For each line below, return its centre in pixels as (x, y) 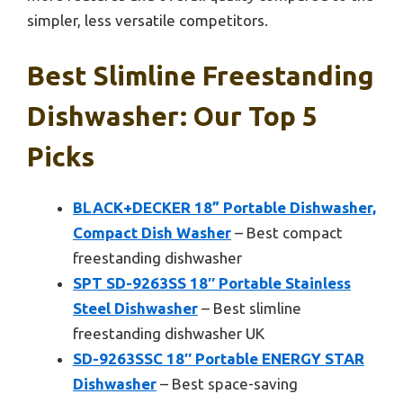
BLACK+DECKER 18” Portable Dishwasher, (224, 208)
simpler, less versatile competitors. (148, 20)
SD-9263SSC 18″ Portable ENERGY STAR (219, 359)
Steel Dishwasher (135, 309)
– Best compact (287, 233)
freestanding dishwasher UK (169, 334)
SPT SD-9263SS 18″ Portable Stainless (212, 283)
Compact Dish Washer (152, 233)
